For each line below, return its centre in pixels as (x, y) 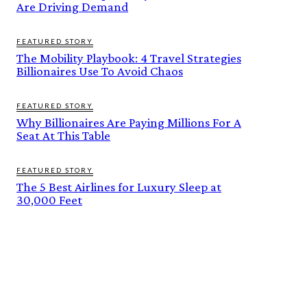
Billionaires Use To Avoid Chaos (100, 71)
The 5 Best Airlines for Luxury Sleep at (119, 186)
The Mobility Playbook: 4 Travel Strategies (129, 58)
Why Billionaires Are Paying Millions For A (129, 122)
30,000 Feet (49, 199)
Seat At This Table (63, 135)
